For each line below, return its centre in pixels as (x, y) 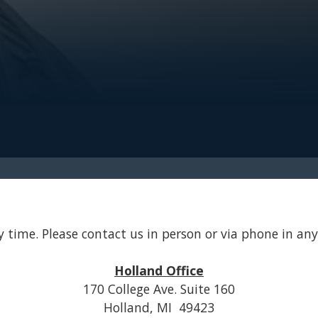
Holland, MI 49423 (159, 307)
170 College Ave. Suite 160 (159, 289)
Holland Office (159, 270)
